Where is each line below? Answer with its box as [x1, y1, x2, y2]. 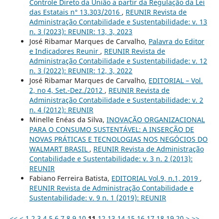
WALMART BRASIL [29, 144, 89, 154]
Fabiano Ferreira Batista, [29, 174, 111, 183]
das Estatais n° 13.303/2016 [29, 7, 122, 17]
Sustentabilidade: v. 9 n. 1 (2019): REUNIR [29, 193, 166, 203]
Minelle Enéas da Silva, [29, 115, 107, 125]
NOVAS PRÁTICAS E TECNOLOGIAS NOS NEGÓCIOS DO [29, 134, 208, 144]
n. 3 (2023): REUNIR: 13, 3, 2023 [29, 27, 132, 37]
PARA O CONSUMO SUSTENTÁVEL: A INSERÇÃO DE [29, 125, 194, 134]
